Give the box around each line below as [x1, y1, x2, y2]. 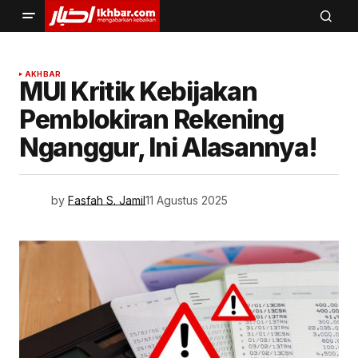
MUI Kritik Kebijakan [19, 76, 257, 107]
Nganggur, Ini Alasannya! [19, 132, 317, 163]
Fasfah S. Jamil [68, 193, 145, 207]
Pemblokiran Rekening [19, 104, 284, 135]
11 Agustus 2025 [145, 193, 228, 207]
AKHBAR [25, 70, 62, 78]
